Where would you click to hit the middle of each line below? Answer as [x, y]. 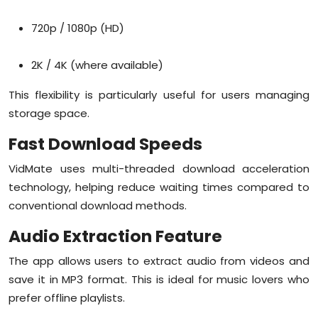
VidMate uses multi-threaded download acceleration [159, 168]
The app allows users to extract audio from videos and [159, 261]
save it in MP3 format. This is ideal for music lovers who [159, 279]
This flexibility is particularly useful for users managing [159, 94]
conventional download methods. [98, 205]
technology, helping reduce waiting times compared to [159, 187]
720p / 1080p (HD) [78, 28]
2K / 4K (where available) [97, 65]
